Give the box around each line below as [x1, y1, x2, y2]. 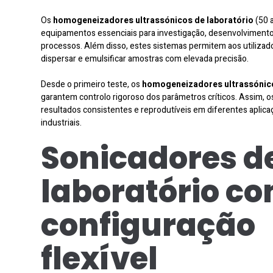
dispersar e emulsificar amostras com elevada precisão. [41, 52, 249, 65]
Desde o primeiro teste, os [41, 77, 142, 91]
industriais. [41, 116, 82, 129]
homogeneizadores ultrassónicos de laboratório [53, 13, 253, 27]
